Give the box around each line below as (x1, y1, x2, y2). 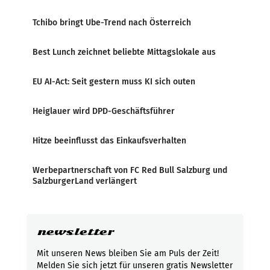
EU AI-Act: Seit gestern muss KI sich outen (33, 77, 195, 87)
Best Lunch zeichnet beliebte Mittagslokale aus (33, 47, 216, 57)
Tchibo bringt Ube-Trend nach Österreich (33, 17, 191, 28)
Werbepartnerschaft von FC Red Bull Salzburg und (33, 165, 227, 175)
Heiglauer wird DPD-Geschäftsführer (33, 106, 175, 116)
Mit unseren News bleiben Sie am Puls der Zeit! (37, 248, 219, 259)
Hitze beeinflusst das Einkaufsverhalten (33, 136, 186, 146)
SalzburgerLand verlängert (33, 176, 137, 186)
